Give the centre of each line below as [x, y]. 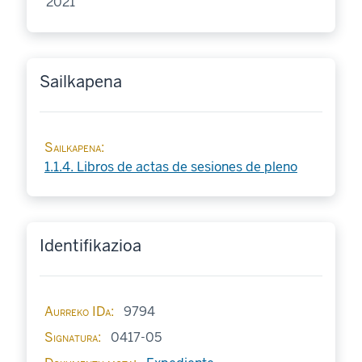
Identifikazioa [90, 246]
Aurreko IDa [77, 312]
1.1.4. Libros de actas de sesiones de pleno [170, 167]
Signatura [71, 338]
